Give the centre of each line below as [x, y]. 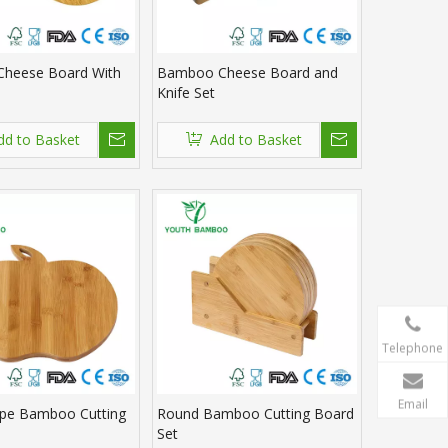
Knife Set [186, 93]
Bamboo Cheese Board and [247, 73]
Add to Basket [255, 140]
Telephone [412, 348]
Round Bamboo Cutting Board [255, 414]
